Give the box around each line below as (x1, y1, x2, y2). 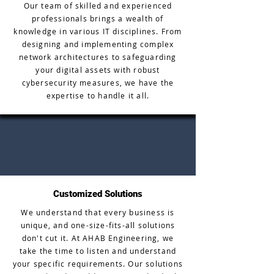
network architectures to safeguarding (19, 52, 177, 62)
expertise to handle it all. (46, 91, 150, 100)
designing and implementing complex (21, 39, 174, 49)
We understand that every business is (21, 207, 175, 217)
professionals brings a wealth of (32, 13, 164, 23)
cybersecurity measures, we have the (21, 78, 174, 87)
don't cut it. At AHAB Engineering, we (21, 233, 174, 243)
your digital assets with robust (35, 65, 160, 75)
